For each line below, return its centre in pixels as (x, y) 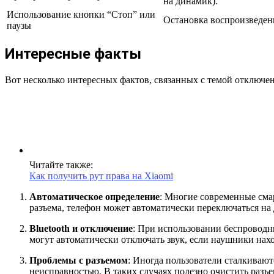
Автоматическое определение (94, 196)
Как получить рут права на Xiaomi (101, 176)
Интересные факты (73, 54)
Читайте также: (61, 165)
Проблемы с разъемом (79, 260)
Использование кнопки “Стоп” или (81, 14)
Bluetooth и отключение (81, 228)
